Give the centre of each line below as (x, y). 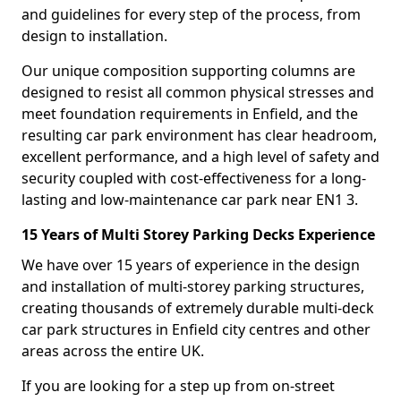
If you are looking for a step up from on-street (178, 386)
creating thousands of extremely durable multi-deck (198, 308)
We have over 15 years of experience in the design (191, 265)
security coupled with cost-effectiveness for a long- (194, 178)
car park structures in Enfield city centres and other (196, 329)
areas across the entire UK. (113, 351)
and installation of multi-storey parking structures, (193, 286)
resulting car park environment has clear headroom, (199, 135)
